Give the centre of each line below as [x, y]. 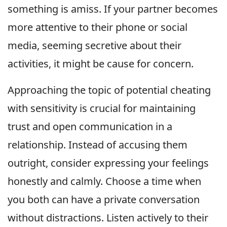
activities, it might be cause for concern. [101, 64]
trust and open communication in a [90, 127]
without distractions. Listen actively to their [108, 218]
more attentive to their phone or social [98, 27]
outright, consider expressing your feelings [108, 163]
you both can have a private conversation [104, 200]
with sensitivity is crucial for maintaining [102, 108]
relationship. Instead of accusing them [98, 145]
